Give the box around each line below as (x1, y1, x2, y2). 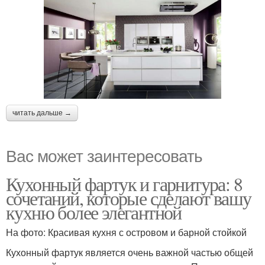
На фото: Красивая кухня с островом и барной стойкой (6, 225, 247, 240)
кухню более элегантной (6, 199, 182, 225)
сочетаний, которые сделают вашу (6, 185, 251, 211)
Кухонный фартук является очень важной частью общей (6, 245, 253, 260)
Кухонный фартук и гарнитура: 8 (6, 171, 242, 197)
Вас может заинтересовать (6, 143, 202, 167)
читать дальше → (12, 109, 72, 118)
